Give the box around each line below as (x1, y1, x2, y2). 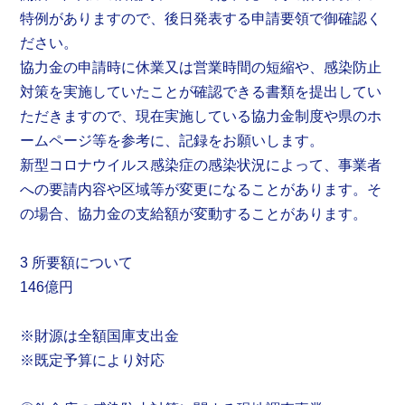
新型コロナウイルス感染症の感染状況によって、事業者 (20, 157, 382, 174)
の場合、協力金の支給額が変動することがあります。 (20, 206, 368, 222)
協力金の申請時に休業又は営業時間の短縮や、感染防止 (20, 60, 382, 76)
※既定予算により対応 (20, 353, 165, 369)
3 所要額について (20, 255, 134, 271)
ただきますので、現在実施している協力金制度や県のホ (20, 108, 382, 125)
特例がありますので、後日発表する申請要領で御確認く (20, 11, 382, 27)
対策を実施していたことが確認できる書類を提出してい (20, 84, 382, 100)
